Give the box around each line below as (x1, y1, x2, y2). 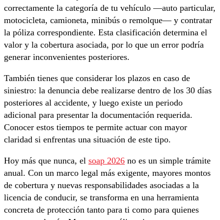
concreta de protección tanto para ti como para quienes (4, 204, 199, 215)
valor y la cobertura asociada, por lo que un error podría (4, 39, 204, 50)
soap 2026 (88, 155, 125, 165)
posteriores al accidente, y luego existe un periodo (4, 97, 183, 108)
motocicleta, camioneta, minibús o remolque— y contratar (4, 15, 212, 25)
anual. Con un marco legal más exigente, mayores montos (4, 167, 211, 178)
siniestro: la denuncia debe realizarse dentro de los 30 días (4, 85, 212, 95)
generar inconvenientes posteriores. (4, 52, 130, 62)
